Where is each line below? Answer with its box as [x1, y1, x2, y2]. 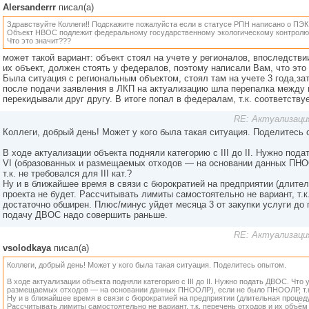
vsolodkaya [3, 243, 51, 253]
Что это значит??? [7, 37, 71, 45]
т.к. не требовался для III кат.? [3, 168, 132, 179]
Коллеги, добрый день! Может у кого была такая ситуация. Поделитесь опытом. [7, 261, 286, 269]
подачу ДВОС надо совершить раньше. [3, 210, 168, 220]
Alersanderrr [3, 2, 56, 12]
